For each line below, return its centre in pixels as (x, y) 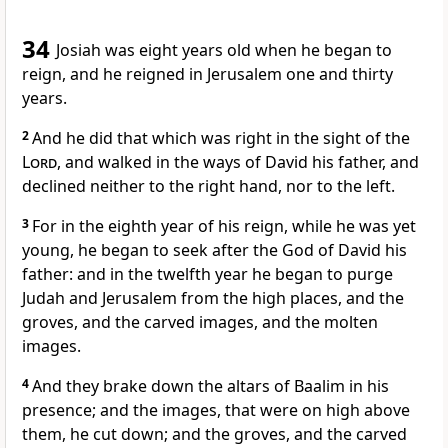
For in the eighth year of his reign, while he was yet (224, 226)
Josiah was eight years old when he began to (224, 50)
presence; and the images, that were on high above (216, 410)
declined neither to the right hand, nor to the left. (208, 186)
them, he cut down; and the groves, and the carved (214, 434)
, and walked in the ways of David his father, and (238, 162)
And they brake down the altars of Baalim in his (210, 386)
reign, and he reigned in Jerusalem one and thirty (207, 74)
